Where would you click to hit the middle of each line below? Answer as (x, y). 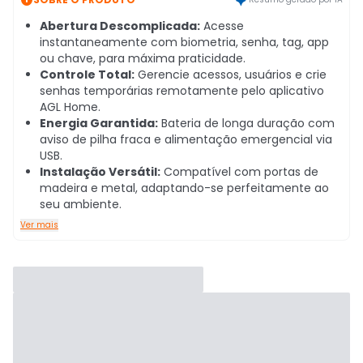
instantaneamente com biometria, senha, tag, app (184, 42)
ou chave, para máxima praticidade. (143, 58)
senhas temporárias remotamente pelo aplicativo (182, 91)
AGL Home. (70, 107)
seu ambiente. (81, 204)
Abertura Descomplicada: (120, 26)
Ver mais (39, 225)
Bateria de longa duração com (246, 123)
